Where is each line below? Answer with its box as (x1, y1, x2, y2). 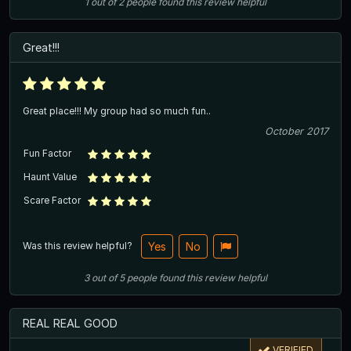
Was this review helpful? (23, 239, 135, 251)
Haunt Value (24, 170, 77, 183)
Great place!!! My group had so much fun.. (23, 104, 211, 117)
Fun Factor (24, 147, 71, 159)
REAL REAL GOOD (23, 316, 118, 330)
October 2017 (265, 125, 328, 137)
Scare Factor (24, 194, 81, 206)
